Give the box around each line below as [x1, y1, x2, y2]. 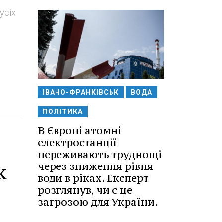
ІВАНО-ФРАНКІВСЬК [43, 88, 119, 96]
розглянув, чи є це [38, 183, 132, 197]
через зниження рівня [38, 159, 153, 173]
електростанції [38, 135, 117, 149]
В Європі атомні [38, 123, 121, 137]
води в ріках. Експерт [38, 171, 149, 185]
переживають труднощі [38, 147, 162, 161]
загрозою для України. [38, 195, 158, 209]
